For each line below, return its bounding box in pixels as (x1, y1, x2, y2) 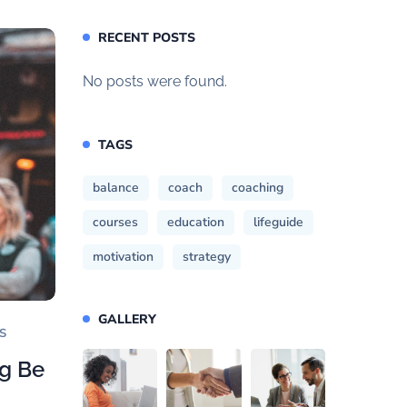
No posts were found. (83, 72, 227, 90)
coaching (232, 179, 283, 197)
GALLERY (98, 310, 156, 328)
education (167, 213, 224, 232)
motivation (93, 248, 154, 266)
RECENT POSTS (98, 28, 195, 46)
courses (93, 213, 138, 232)
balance (93, 179, 139, 197)
